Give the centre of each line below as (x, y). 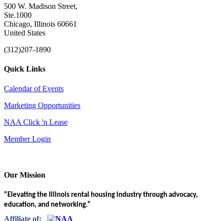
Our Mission (25, 175)
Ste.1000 (18, 15)
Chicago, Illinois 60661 (40, 24)
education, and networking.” (47, 205)
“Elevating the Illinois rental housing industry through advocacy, (101, 195)
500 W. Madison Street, (41, 6)
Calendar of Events (34, 88)
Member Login (27, 139)
